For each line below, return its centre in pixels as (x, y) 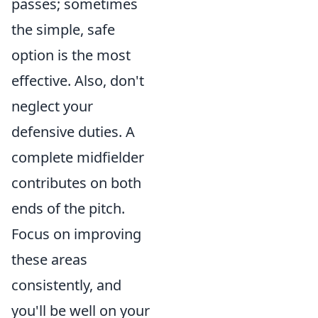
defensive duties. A (73, 132)
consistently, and (66, 285)
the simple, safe (63, 29)
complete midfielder (78, 157)
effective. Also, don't (78, 81)
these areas (49, 259)
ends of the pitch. (68, 208)
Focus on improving (76, 234)
